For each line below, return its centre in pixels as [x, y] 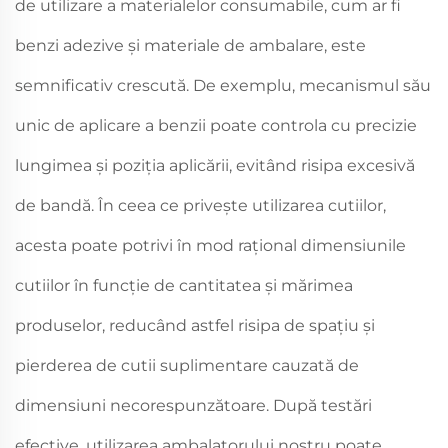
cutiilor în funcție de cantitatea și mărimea [184, 285]
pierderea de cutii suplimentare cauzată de [187, 365]
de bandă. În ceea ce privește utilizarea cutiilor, [200, 205]
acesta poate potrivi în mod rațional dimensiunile [210, 245]
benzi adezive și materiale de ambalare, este [190, 45]
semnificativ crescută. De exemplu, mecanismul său [223, 85]
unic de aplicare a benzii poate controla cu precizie [216, 125]
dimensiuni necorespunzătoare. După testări [193, 405]
